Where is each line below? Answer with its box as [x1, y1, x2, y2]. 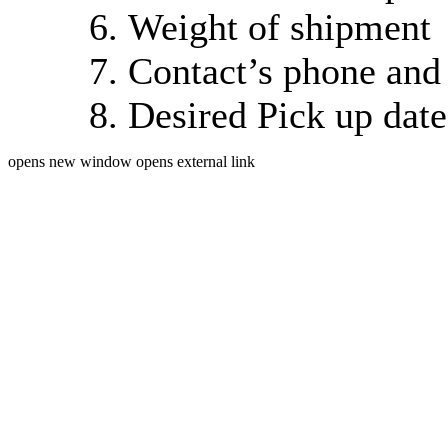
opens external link [136, 153, 255, 171]
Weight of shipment [128, 6, 431, 49]
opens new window [8, 153, 136, 171]
